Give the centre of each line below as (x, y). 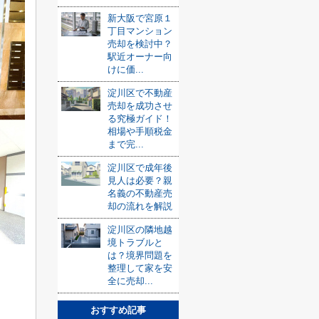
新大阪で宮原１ (140, 18)
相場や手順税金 (140, 131)
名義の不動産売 (140, 193)
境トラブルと (135, 242)
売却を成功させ (140, 106)
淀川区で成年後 (140, 168)
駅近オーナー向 (140, 57)
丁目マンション (140, 31)
